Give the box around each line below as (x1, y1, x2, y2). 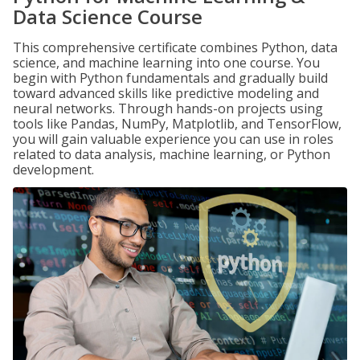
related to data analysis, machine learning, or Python (13, 145, 330, 163)
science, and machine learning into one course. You (13, 54, 320, 72)
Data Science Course (13, 3, 202, 30)
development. (13, 161, 94, 178)
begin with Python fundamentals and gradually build (13, 69, 328, 87)
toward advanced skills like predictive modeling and (13, 84, 319, 102)
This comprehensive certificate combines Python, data (13, 39, 337, 56)
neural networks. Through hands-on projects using (13, 100, 323, 117)
